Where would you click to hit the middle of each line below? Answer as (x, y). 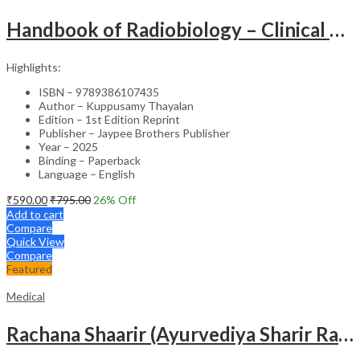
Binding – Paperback (90, 160)
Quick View (35, 241)
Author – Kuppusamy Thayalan (116, 105)
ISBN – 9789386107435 (99, 92)
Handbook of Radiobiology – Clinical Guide (337, 29)
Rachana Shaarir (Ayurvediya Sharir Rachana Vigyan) (346, 333)
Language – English (87, 174)
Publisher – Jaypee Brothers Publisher (134, 133)
